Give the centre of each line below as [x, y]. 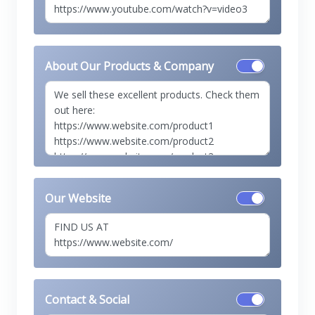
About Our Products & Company [129, 66]
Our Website [78, 198]
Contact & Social [87, 300]
